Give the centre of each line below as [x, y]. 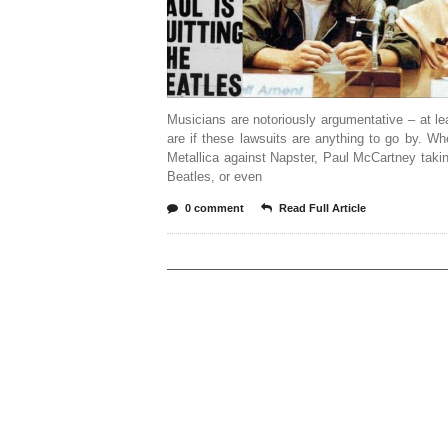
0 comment [214, 208]
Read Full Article [322, 208]
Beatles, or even [214, 176]
